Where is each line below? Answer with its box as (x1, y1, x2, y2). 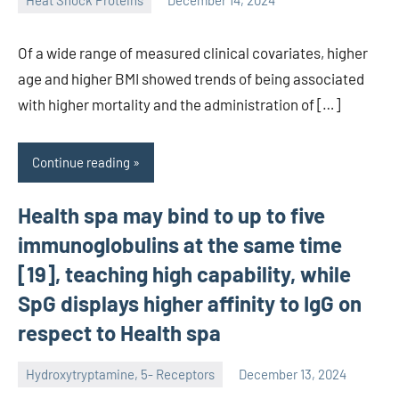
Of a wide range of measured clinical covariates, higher (18, 43, 368, 61)
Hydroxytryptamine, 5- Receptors (26, 366, 215, 383)
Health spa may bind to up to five (18, 201, 325, 228)
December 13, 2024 (239, 366, 346, 383)
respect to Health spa (18, 319, 221, 346)
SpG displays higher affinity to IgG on (18, 289, 362, 316)
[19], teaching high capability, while (18, 260, 351, 287)
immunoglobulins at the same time (18, 231, 342, 257)
